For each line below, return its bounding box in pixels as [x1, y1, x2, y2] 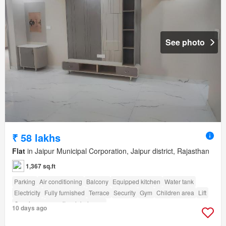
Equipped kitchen [112, 177, 160, 186]
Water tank [164, 177, 194, 186]
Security [114, 188, 136, 197]
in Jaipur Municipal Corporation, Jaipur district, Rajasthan [25, 145, 209, 156]
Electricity [14, 188, 40, 197]
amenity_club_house [47, 199, 104, 208]
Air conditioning [39, 177, 82, 186]
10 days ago [12, 203, 47, 212]
